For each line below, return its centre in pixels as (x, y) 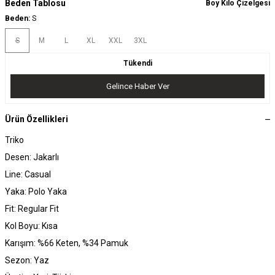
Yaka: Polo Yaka (36, 192)
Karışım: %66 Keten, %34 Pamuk (67, 243)
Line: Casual (28, 175)
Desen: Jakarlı (32, 157)
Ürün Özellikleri (37, 119)
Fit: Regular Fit (32, 209)
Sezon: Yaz (27, 261)
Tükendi (137, 63)
